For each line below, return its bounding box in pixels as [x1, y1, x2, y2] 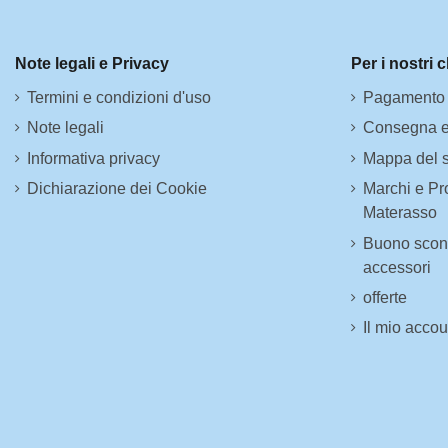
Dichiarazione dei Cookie [27, 180, 207, 198]
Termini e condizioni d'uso [27, 88, 211, 106]
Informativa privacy [27, 149, 160, 167]
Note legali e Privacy [15, 55, 169, 73]
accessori [363, 258, 431, 276]
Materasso [363, 204, 437, 222]
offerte [363, 288, 407, 306]
